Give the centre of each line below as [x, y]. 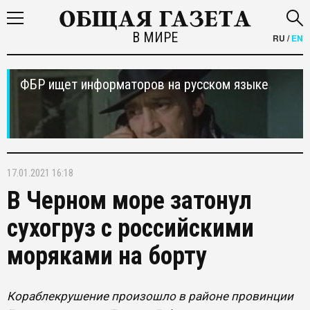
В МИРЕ [155, 37]
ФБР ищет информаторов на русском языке [144, 84]
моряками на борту [107, 256]
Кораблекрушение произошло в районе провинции [150, 296]
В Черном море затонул [129, 201]
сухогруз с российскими [130, 228]
